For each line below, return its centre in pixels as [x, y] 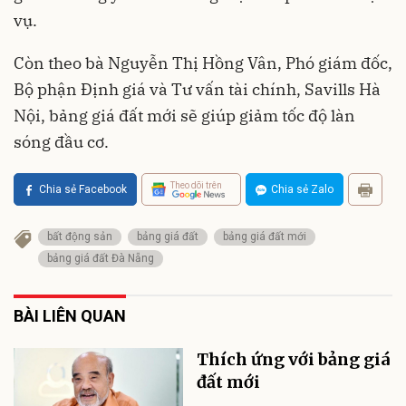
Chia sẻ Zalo [302, 190]
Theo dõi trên [196, 185]
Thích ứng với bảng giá [294, 360]
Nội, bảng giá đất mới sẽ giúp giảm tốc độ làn [184, 116]
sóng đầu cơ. [61, 142]
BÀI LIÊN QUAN [70, 316]
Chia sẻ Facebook [83, 190]
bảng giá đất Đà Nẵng [101, 259]
